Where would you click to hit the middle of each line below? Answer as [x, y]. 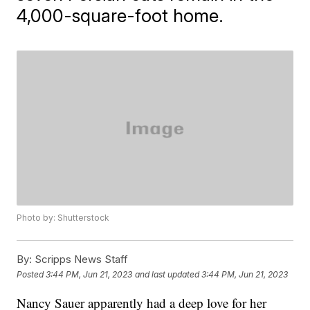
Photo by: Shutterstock [63, 218]
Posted [31, 274]
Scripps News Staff [80, 259]
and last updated [167, 274]
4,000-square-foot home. [120, 16]
